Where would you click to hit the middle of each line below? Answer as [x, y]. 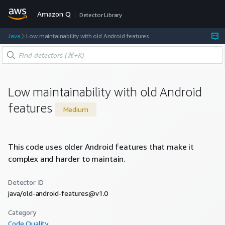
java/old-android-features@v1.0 [58, 193]
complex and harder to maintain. [67, 159]
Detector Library [101, 15]
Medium [76, 109]
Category [22, 212]
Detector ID [26, 182]
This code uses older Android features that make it [101, 147]
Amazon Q [54, 14]
